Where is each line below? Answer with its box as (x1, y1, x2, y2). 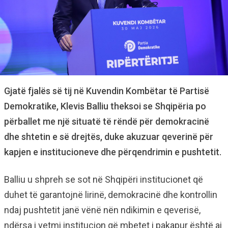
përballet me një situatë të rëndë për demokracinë (4, 116, 209, 127)
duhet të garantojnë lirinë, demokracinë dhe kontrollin (4, 189, 217, 201)
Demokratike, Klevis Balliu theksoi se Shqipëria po (4, 101, 206, 112)
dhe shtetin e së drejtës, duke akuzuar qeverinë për (4, 131, 213, 142)
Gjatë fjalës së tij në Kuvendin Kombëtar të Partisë (4, 85, 209, 97)
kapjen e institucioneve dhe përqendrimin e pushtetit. (4, 147, 221, 158)
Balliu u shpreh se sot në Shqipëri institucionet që (4, 174, 203, 185)
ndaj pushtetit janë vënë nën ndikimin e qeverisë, (4, 205, 201, 216)
